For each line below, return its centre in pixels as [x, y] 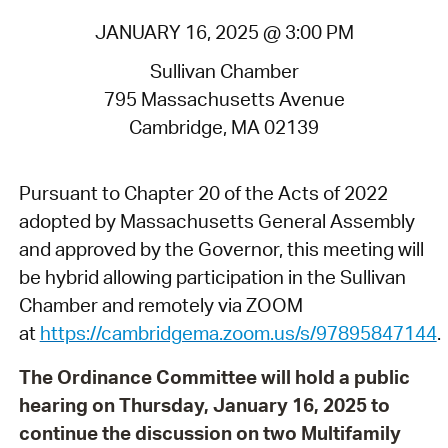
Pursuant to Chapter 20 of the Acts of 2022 [203, 193]
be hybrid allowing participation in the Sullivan [212, 277]
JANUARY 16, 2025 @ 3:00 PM [224, 31]
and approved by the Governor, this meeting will [221, 249]
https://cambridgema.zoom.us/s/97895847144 [238, 333]
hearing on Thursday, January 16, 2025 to [204, 405]
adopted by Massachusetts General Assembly [216, 221]
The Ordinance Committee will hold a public [214, 377]
